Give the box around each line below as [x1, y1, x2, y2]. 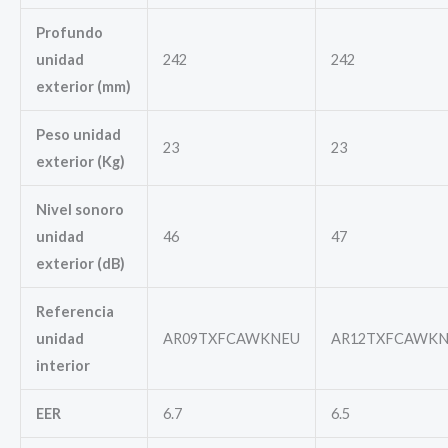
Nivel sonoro [35, 201, 124, 219]
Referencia [35, 303, 114, 321]
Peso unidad [35, 126, 121, 144]
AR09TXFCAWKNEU [162, 330, 300, 348]
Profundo [35, 24, 103, 42]
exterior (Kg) [35, 153, 125, 171]
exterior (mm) [35, 78, 131, 96]
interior [35, 357, 90, 375]
